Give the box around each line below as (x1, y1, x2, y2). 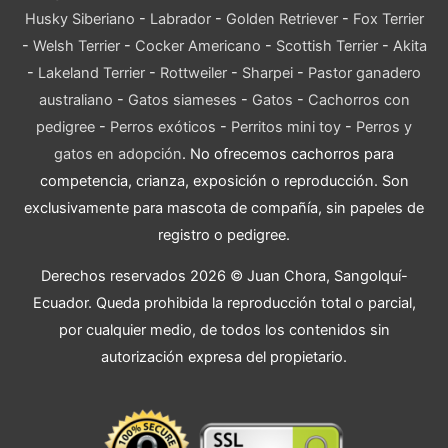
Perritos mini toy (231, 117, 341, 136)
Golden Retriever (225, 9, 338, 28)
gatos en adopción (54, 144, 182, 163)
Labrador (149, 9, 211, 28)
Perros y (356, 117, 412, 136)
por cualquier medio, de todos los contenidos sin (58, 321, 390, 340)
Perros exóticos (110, 117, 216, 136)
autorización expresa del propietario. (101, 348, 347, 367)
